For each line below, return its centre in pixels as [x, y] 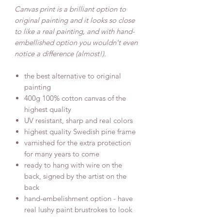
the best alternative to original [73, 76]
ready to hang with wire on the [73, 165]
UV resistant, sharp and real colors [79, 121]
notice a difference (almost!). [61, 54]
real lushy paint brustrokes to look [78, 210]
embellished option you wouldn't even [76, 43]
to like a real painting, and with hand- [75, 31]
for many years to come [62, 154]
